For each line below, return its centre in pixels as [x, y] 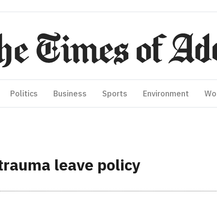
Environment [166, 93]
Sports [115, 93]
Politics [24, 93]
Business [70, 93]
